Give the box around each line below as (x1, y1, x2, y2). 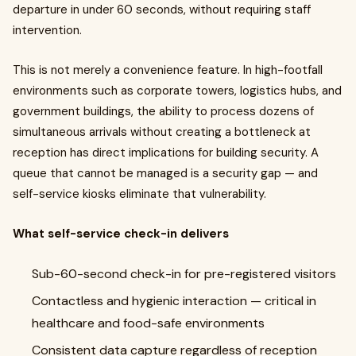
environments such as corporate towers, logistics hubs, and (13, 83, 342, 99)
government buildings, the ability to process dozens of (13, 103, 314, 119)
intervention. (13, 22, 82, 38)
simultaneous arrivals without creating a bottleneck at (13, 124, 311, 140)
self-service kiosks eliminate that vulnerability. (13, 186, 266, 202)
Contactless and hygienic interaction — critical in (32, 292, 316, 309)
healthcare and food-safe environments (32, 315, 265, 331)
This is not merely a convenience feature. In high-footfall (13, 62, 323, 78)
